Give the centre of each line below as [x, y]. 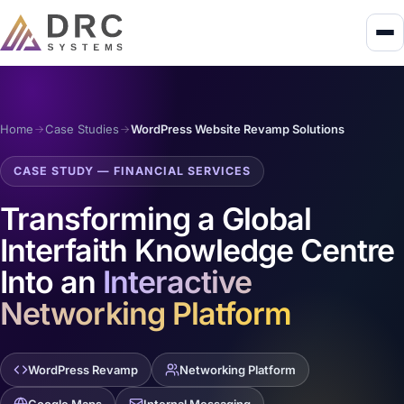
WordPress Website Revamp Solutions [238, 129]
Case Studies [82, 129]
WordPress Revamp [83, 370]
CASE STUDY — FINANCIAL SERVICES [132, 171]
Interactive [177, 282]
